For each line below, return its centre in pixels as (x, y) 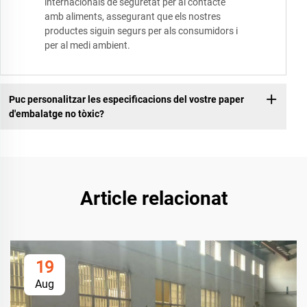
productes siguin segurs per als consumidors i (141, 31)
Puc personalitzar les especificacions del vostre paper (126, 99)
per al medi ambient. (87, 46)
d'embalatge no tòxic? (56, 113)
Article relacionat (153, 199)
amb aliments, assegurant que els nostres (133, 17)
